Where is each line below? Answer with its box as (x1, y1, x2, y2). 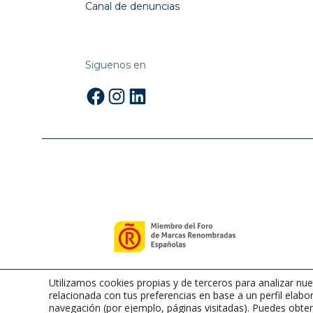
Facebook (85, 85, 165, 105)
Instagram (105, 85, 191, 105)
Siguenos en (85, 59, 146, 71)
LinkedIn (126, 85, 199, 105)
